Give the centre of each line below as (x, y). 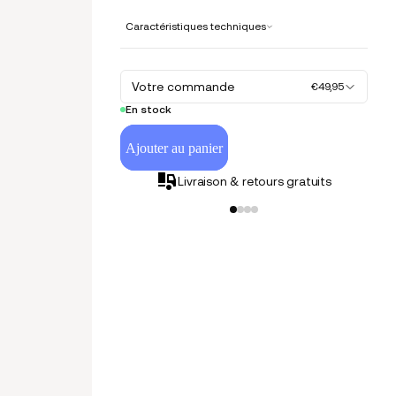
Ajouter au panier (175, 148)
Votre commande (183, 87)
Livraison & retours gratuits (255, 181)
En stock (149, 110)
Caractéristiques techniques (196, 27)
